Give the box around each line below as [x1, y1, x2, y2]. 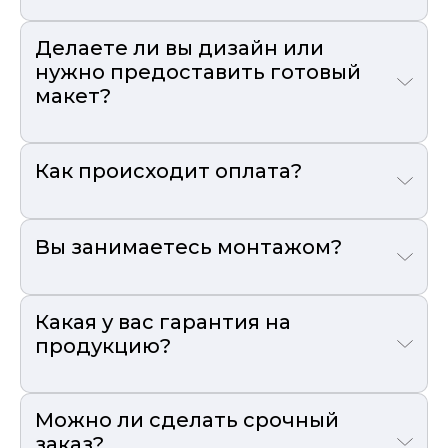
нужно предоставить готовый [35, 59, 361, 84]
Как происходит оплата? [35, 158, 302, 183]
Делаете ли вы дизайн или [35, 35, 324, 60]
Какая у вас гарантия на [35, 309, 291, 334]
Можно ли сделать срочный [35, 407, 339, 432]
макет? [35, 83, 111, 108]
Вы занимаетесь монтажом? [35, 234, 342, 259]
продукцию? [35, 333, 171, 358]
